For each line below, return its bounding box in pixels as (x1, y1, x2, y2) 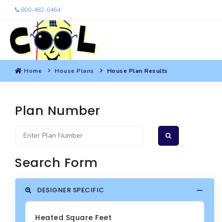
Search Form (15, 154, 98, 171)
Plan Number (15, 102, 101, 119)
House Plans (55, 67, 94, 75)
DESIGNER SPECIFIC (35, 185, 105, 195)
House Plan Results (107, 67, 168, 75)
